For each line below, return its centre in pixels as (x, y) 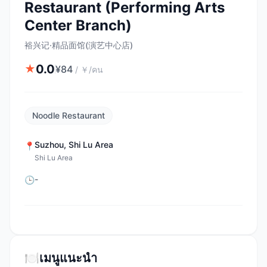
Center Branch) (78, 25)
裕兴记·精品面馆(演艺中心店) (79, 45)
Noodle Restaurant (69, 115)
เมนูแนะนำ (68, 258)
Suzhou (49, 145)
